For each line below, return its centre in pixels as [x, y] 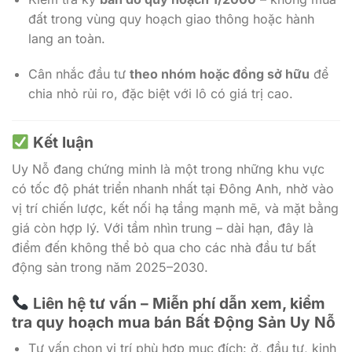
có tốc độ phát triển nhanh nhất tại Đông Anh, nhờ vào [173, 188]
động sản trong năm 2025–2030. [110, 267]
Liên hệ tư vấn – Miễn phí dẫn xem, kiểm [177, 303]
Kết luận [63, 143]
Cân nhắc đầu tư [79, 74]
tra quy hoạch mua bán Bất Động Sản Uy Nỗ [174, 322]
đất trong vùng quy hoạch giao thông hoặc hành [171, 18]
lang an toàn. [66, 38]
